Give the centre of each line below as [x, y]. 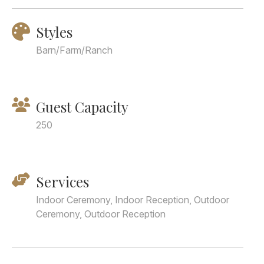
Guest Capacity [82, 107]
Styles [54, 32]
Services [62, 181]
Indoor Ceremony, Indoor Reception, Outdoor [133, 200]
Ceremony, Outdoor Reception [101, 214]
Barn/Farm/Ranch [74, 50]
